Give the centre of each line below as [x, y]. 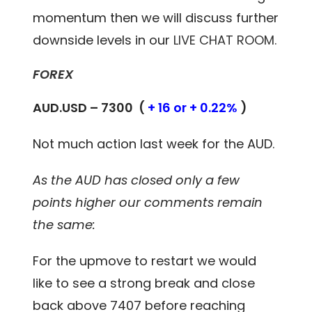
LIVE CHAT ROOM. [225, 40]
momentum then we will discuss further [156, 17]
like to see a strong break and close [144, 283]
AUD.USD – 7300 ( [91, 107]
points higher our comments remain [148, 202]
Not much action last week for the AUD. [154, 143]
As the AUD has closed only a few [136, 180]
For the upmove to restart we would [145, 260]
